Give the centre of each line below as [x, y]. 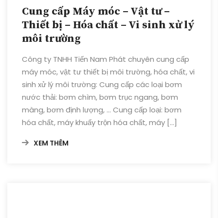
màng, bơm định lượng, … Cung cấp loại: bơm [102, 109]
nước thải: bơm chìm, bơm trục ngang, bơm [100, 97]
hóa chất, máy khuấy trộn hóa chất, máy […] [100, 122]
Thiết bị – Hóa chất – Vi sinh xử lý [108, 25]
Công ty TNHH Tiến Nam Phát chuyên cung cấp [106, 59]
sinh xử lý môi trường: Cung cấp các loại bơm [102, 84]
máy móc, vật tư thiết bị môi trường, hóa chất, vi [108, 72]
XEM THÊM [51, 143]
